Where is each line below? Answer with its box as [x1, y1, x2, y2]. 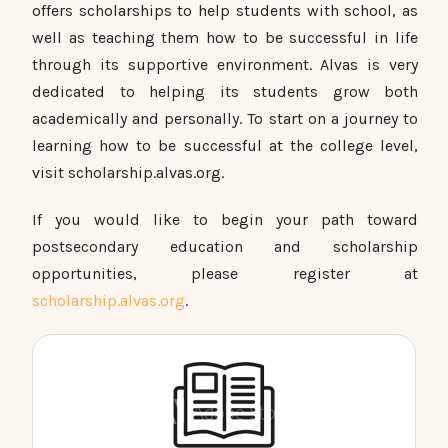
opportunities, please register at [32, 264, 418, 284]
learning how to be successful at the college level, [32, 136, 418, 156]
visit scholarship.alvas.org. [32, 163, 224, 183]
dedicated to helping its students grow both [32, 82, 418, 102]
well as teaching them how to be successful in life [32, 28, 418, 48]
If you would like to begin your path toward [32, 210, 418, 230]
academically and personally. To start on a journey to [32, 109, 418, 129]
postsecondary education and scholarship [32, 237, 418, 257]
